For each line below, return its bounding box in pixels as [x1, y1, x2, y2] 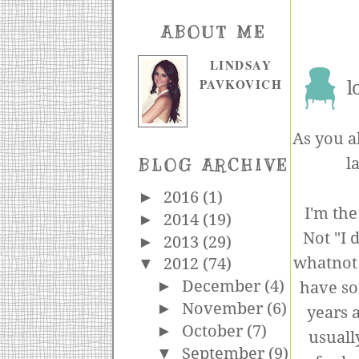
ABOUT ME [161, 22, 267, 43]
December [182, 277, 265, 296]
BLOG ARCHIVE [139, 155, 289, 176]
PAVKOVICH [199, 75, 283, 93]
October [182, 322, 248, 341]
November [182, 300, 268, 319]
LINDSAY [209, 55, 272, 74]
